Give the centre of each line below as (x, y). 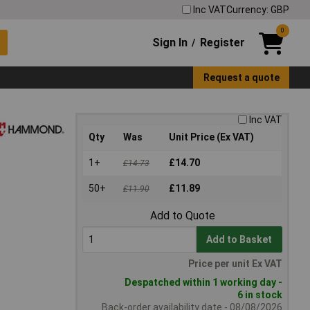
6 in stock (260, 295)
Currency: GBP (258, 9)
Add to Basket (239, 240)
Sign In (170, 42)
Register (222, 42)
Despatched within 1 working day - (203, 283)
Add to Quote (182, 216)
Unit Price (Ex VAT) (211, 137)
